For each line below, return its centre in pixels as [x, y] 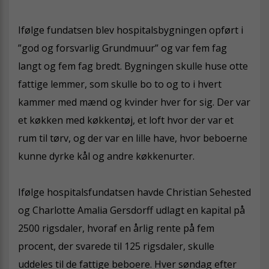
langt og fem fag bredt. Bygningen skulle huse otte [133, 66]
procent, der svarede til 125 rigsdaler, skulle [116, 246]
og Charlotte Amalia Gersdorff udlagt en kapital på [131, 210]
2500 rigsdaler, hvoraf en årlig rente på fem [116, 228]
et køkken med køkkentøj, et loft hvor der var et [126, 120]
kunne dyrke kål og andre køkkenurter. [106, 156]
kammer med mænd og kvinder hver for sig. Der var [134, 102]
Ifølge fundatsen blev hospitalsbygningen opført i [131, 30]
